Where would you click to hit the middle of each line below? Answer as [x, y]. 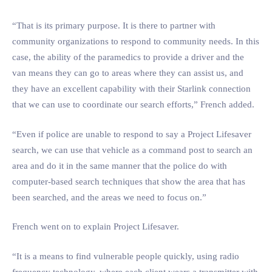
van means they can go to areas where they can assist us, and [128, 73]
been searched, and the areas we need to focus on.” [109, 197]
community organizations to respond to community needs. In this [136, 41]
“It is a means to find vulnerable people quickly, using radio [126, 256]
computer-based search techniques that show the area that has [129, 181]
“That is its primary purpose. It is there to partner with [114, 25]
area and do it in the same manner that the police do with [120, 165]
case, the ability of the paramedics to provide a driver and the [128, 57]
